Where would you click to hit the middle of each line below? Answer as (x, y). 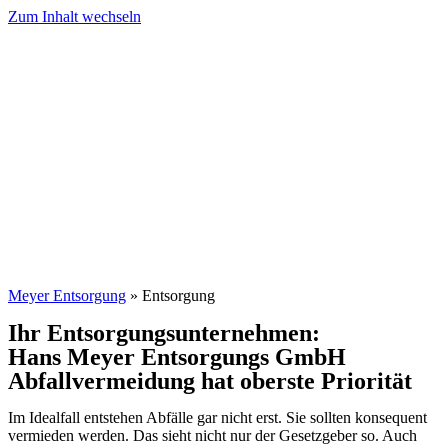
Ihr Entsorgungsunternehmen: (164, 333)
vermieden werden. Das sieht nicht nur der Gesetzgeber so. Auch (212, 435)
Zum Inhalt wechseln (74, 16)
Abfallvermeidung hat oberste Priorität (210, 381)
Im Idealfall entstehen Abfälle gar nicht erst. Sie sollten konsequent (217, 417)
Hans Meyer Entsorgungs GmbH (177, 357)
